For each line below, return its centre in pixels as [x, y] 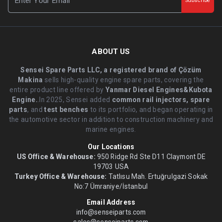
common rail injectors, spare [161, 100]
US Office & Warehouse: [56, 157]
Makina [30, 80]
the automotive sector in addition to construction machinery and [111, 120]
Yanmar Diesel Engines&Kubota [159, 90]
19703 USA [111, 167]
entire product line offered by [58, 90]
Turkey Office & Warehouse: [60, 177]
